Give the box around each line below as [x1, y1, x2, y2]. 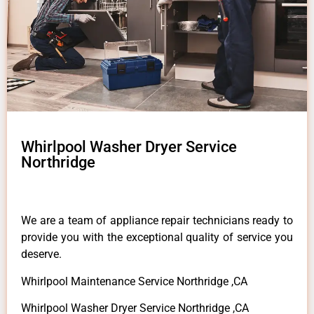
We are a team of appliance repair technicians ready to [21, 214, 293, 228]
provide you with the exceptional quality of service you [21, 231, 293, 245]
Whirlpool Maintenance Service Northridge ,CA [21, 274, 247, 288]
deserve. [21, 247, 62, 261]
